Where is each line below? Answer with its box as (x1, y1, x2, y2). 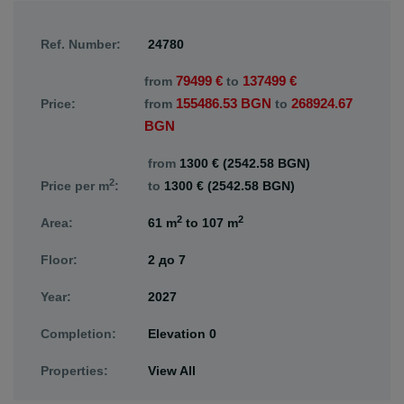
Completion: (41, 326, 116, 341)
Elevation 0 (148, 326, 216, 341)
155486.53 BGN (176, 96, 271, 111)
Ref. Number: (41, 37, 121, 51)
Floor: (41, 252, 78, 267)
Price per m (41, 179, 109, 193)
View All (148, 363, 196, 378)
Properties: (41, 363, 108, 378)
